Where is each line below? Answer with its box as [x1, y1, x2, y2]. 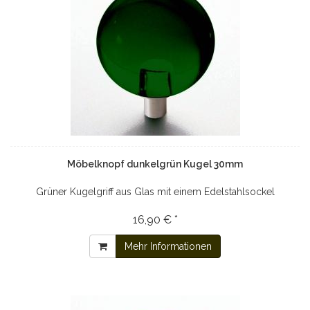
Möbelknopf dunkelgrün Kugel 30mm [67, 158, 243, 170]
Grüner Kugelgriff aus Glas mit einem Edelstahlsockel [35, 186, 275, 197]
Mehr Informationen [125, 241, 212, 252]
